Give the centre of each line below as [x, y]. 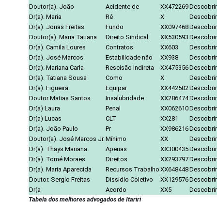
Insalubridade [125, 98]
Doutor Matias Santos [60, 98]
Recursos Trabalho [132, 169]
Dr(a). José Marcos [56, 57]
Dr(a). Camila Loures [57, 47]
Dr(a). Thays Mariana [58, 149]
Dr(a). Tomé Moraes [57, 159]
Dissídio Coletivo [129, 179]
